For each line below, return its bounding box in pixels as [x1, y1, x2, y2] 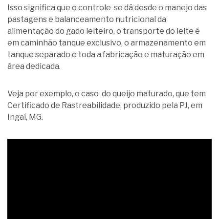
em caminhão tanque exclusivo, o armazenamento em [7, 38, 206, 47]
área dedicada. [7, 61, 61, 71]
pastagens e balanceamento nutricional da [7, 14, 166, 24]
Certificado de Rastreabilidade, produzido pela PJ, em [7, 100, 202, 110]
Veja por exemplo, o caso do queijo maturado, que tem [7, 88, 206, 98]
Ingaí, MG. [7, 112, 43, 122]
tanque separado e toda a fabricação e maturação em [7, 49, 204, 59]
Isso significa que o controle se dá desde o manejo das [7, 2, 207, 12]
